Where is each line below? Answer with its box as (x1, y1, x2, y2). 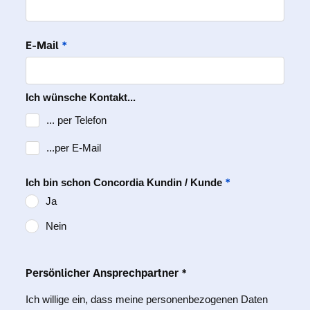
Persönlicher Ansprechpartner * (26, 266, 187, 280)
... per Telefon (46, 114, 107, 126)
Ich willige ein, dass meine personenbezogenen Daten (26, 293, 268, 305)
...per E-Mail (46, 142, 101, 154)
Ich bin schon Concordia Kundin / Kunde (26, 176, 225, 188)
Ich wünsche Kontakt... (26, 91, 136, 103)
